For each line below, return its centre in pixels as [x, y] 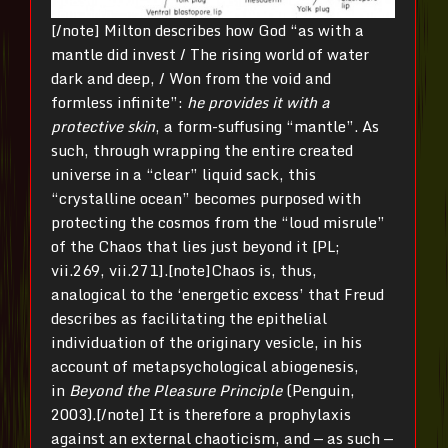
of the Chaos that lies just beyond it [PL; [195, 245]
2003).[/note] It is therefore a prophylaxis [201, 413]
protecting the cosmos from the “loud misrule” [218, 221]
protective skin [103, 125]
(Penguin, [318, 389]
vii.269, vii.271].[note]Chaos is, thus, [184, 269]
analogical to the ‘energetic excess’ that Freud [217, 293]
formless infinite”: [119, 101]
